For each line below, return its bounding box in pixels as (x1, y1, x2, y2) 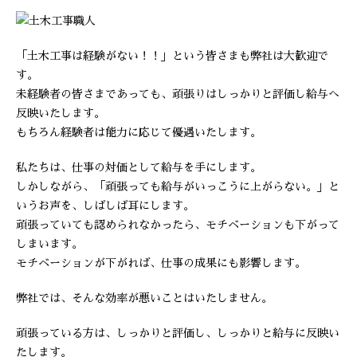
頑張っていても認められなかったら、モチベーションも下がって (16, 219, 339, 230)
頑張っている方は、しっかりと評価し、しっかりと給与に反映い (16, 328, 339, 339)
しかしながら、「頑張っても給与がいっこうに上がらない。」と (16, 181, 339, 192)
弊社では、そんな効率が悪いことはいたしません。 (16, 292, 273, 304)
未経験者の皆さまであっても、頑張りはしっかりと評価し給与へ (16, 88, 339, 100)
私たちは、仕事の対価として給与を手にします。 (16, 162, 261, 173)
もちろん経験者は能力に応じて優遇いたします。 (16, 127, 261, 138)
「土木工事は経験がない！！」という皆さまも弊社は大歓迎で (16, 50, 328, 61)
